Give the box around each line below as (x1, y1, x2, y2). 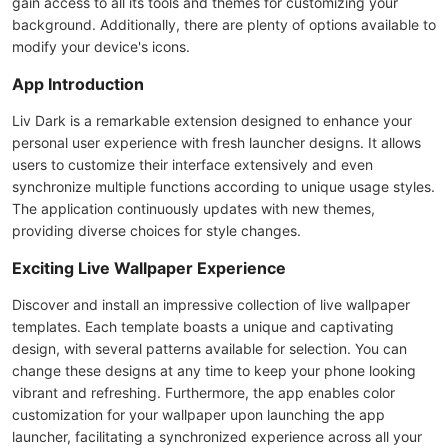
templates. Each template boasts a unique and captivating (12, 318, 394, 335)
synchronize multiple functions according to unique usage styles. (12, 178, 435, 195)
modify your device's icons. (12, 38, 190, 55)
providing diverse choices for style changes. (12, 222, 301, 239)
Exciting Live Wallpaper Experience (12, 258, 286, 278)
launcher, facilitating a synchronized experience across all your (12, 428, 422, 445)
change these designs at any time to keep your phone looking (12, 362, 416, 379)
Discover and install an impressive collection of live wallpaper (12, 296, 410, 313)
